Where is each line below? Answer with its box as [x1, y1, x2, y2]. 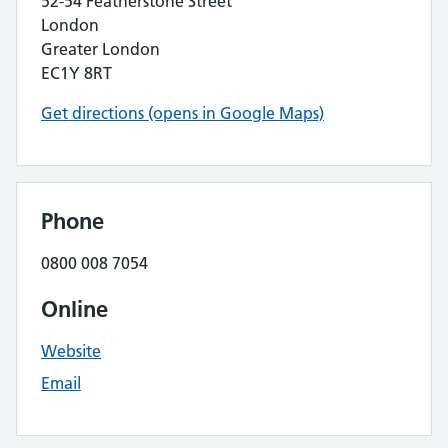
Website [41, 341, 101, 361]
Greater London [41, 39, 160, 59]
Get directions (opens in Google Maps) [41, 103, 324, 123]
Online [41, 295, 108, 323]
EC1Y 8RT [41, 63, 112, 83]
